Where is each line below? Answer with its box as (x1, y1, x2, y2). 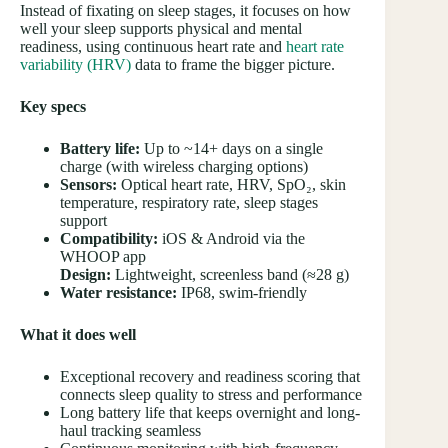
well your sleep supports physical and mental (20, 20, 302, 38)
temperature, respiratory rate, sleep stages (60, 194, 318, 212)
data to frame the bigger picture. (131, 56, 335, 74)
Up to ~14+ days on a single (140, 140, 323, 158)
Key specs (20, 98, 86, 116)
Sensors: (60, 176, 117, 194)
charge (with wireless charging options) (60, 158, 308, 176)
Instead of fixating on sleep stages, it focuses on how (20, 2, 351, 20)
